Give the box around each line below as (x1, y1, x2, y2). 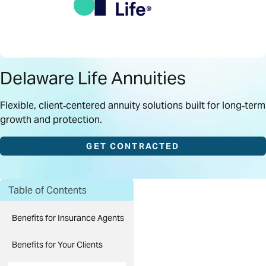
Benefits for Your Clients (12, 239, 103, 250)
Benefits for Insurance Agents (12, 213, 125, 223)
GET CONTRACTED (86, 141, 180, 152)
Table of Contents (8, 183, 87, 197)
